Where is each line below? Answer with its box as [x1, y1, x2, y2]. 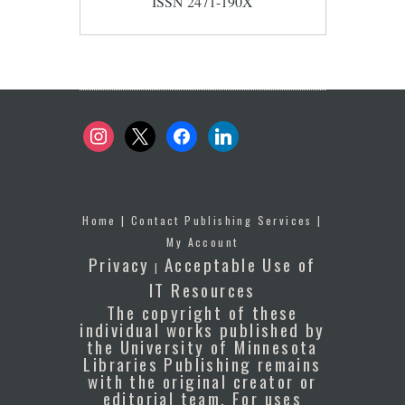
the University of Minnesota [87, 333, 318, 359]
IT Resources [149, 276, 256, 302]
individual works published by [80, 316, 325, 342]
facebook [165, 120, 212, 138]
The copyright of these [107, 298, 298, 325]
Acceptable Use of [165, 250, 316, 277]
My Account [166, 233, 239, 250]
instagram [81, 120, 132, 138]
